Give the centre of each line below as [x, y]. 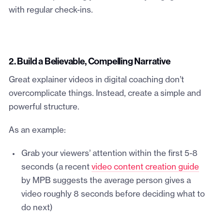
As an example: [37, 131]
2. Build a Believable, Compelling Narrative [89, 62]
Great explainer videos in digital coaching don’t [96, 80]
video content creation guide [145, 167]
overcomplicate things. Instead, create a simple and [105, 94]
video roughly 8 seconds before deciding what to [113, 194]
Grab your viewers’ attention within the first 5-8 [109, 154]
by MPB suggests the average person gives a [106, 181]
